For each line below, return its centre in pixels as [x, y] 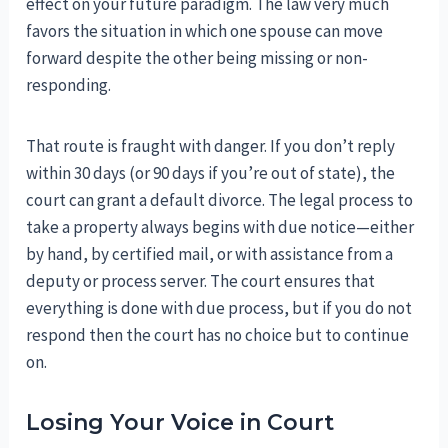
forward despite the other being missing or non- [197, 58]
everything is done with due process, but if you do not [219, 308]
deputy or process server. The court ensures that [201, 281]
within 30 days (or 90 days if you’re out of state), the [211, 173]
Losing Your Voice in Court [180, 423]
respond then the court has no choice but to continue [218, 335]
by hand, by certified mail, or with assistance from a [210, 254]
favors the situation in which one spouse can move [205, 31]
